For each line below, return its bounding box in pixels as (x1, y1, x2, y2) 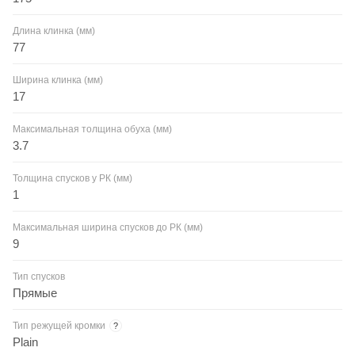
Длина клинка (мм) (13, 25, 95, 36)
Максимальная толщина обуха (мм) (13, 123, 172, 135)
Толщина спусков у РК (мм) (13, 172, 132, 184)
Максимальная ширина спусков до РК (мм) (13, 221, 203, 233)
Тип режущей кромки (13, 319, 105, 331)
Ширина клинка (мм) (13, 74, 103, 86)
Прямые (13, 285, 57, 300)
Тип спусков (13, 270, 65, 282)
